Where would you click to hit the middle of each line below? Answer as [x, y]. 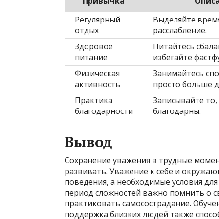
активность [98, 84]
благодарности [104, 111]
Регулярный [98, 20]
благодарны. [177, 111]
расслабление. [180, 30]
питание [91, 57]
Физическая [97, 73]
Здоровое [94, 46]
